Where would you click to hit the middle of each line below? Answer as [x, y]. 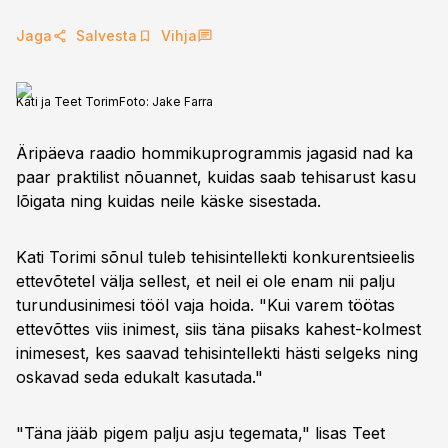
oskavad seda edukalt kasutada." [139, 377]
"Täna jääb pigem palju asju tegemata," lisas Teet [200, 433]
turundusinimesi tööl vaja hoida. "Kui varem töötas [205, 305]
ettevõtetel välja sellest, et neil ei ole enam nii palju [205, 281]
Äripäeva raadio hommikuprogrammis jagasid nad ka [214, 153]
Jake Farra [182, 101]
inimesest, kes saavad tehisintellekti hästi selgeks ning [217, 353]
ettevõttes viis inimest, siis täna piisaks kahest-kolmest [218, 329]
